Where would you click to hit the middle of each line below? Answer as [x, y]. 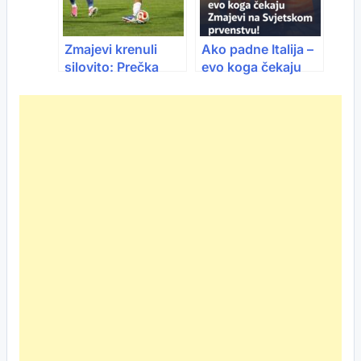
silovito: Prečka [112, 67]
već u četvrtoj [106, 102]
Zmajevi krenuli [111, 49]
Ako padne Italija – [257, 49]
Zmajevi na [234, 85]
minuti [84, 120]
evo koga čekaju [251, 67]
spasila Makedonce [124, 85]
